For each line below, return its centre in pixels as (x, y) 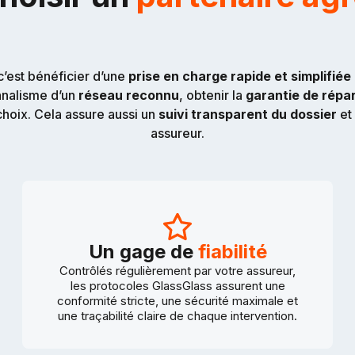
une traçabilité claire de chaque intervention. (177, 315)
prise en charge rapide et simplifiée (240, 76)
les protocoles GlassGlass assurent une (177, 285)
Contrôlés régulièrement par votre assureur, (177, 270)
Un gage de (143, 251)
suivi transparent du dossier (247, 114)
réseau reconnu (127, 95)
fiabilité (232, 251)
